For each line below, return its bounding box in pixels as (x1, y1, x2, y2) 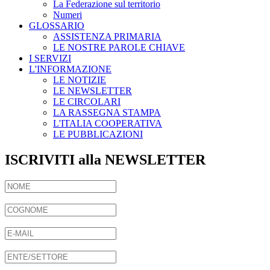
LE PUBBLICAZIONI (53, 128, 143, 139)
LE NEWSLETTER (53, 85, 132, 96)
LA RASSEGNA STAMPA (53, 107, 161, 118)
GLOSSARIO (29, 20, 84, 31)
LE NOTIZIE (53, 74, 106, 85)
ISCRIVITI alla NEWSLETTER (5, 151, 206, 168)
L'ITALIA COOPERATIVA (53, 118, 162, 128)
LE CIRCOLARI (53, 96, 121, 107)
